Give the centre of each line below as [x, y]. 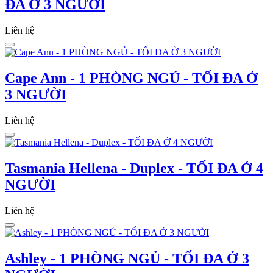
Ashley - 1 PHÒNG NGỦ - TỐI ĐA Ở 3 [127, 258]
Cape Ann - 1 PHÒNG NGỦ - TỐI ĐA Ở [131, 78]
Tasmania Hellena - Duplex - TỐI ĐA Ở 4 [134, 168]
